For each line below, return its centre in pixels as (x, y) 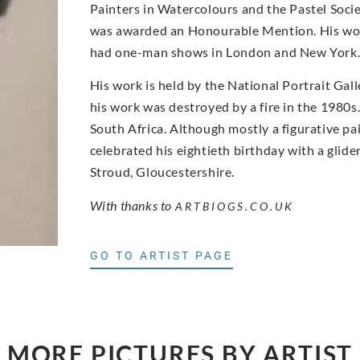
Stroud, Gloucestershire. (162, 172)
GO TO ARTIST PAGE (161, 255)
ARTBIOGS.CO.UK (234, 206)
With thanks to (132, 205)
